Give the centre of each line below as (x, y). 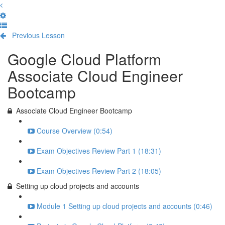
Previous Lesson (38, 35)
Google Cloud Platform (84, 59)
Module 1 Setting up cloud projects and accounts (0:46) (125, 206)
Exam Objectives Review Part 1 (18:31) (99, 151)
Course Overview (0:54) (75, 131)
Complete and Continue (104, 35)
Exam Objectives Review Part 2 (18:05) (99, 171)
